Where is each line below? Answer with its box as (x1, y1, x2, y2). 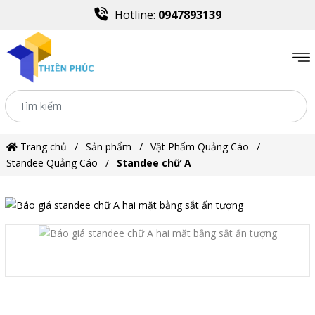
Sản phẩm (86, 139, 131, 153)
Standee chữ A (117, 155, 191, 169)
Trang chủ (18, 139, 67, 153)
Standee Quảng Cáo (6, 155, 98, 169)
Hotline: (114, 7, 158, 22)
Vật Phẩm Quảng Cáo (150, 139, 249, 153)
